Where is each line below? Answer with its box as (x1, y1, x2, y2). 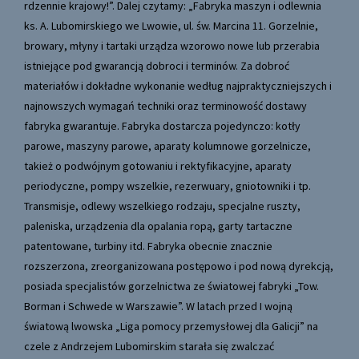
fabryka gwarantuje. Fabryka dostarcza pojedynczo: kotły (24, 119, 301, 134)
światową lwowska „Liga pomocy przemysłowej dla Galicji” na (24, 319, 318, 334)
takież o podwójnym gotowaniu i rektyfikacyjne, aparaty (24, 159, 292, 174)
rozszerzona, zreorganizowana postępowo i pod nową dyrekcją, (24, 259, 333, 274)
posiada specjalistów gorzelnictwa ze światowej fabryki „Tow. (24, 279, 319, 294)
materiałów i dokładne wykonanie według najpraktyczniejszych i (24, 79, 332, 94)
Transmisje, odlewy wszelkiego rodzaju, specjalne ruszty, (24, 199, 301, 214)
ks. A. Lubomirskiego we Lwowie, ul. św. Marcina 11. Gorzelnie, (24, 18, 318, 34)
